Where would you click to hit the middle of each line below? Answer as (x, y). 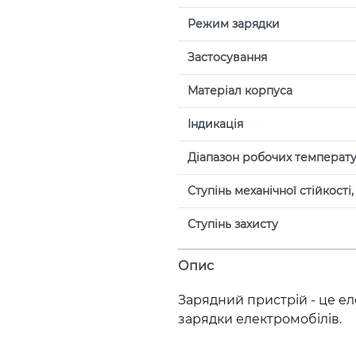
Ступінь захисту (233, 224)
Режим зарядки (234, 23)
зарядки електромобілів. (260, 319)
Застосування (227, 57)
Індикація (215, 124)
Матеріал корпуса (240, 90)
